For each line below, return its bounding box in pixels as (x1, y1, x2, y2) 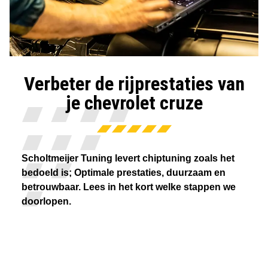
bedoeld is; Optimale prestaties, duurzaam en (22, 167, 226, 178)
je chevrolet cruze (65, 92, 203, 114)
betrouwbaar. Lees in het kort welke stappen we (22, 182, 236, 192)
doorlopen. (22, 196, 71, 206)
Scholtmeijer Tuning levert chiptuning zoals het (22, 153, 234, 163)
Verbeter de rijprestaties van (23, 72, 245, 95)
